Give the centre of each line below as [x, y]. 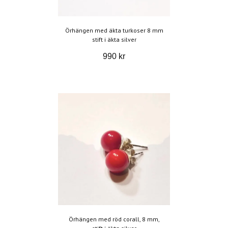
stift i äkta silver [114, 40]
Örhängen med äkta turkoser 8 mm [114, 31]
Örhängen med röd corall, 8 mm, [114, 219]
